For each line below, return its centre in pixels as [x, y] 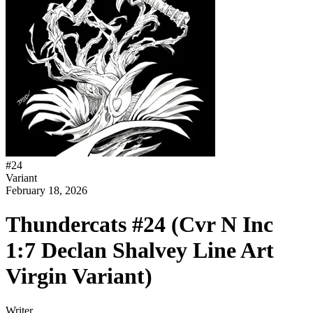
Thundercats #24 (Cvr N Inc [139, 225]
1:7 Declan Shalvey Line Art [140, 250]
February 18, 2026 [46, 190]
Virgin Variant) [79, 276]
